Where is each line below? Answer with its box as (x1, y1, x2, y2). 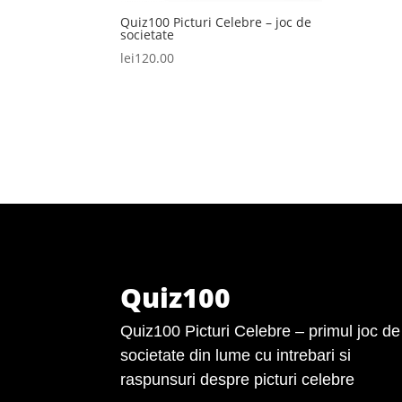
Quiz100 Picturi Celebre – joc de (120, 13, 312, 31)
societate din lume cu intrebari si (120, 345, 352, 364)
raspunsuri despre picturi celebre (120, 370, 355, 389)
